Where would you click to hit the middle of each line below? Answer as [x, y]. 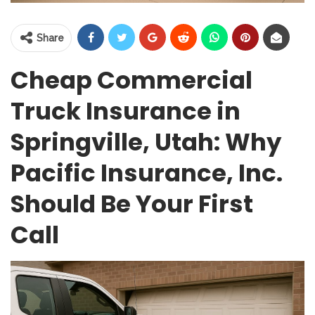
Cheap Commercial [131, 80]
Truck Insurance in [126, 111]
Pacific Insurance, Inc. [147, 173]
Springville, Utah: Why [146, 142]
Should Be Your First [132, 204]
